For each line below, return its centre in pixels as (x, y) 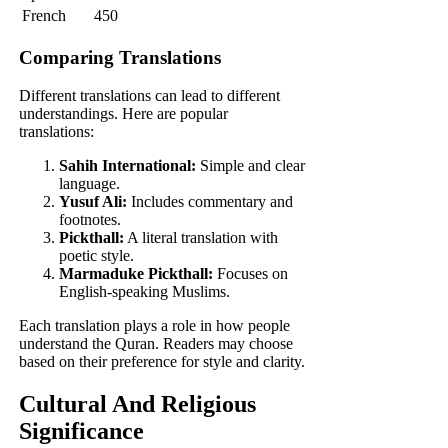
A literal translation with (201, 238)
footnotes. (90, 220)
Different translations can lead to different (150, 96)
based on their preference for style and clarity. (162, 362)
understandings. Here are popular (124, 114)
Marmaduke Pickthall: (136, 274)
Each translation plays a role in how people (155, 326)
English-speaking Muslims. (145, 292)
